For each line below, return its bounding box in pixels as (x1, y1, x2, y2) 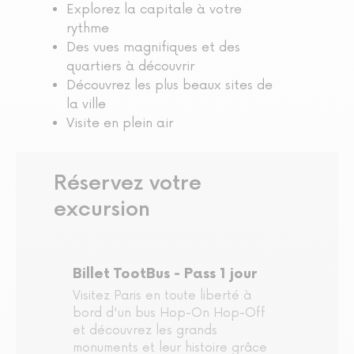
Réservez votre (54, 171, 201, 197)
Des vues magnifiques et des (66, 40, 240, 56)
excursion (54, 198, 150, 223)
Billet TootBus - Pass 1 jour (73, 265, 257, 283)
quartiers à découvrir (66, 58, 194, 75)
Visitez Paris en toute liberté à (73, 288, 251, 304)
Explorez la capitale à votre (66, 2, 242, 18)
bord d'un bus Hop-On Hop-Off (73, 306, 265, 322)
